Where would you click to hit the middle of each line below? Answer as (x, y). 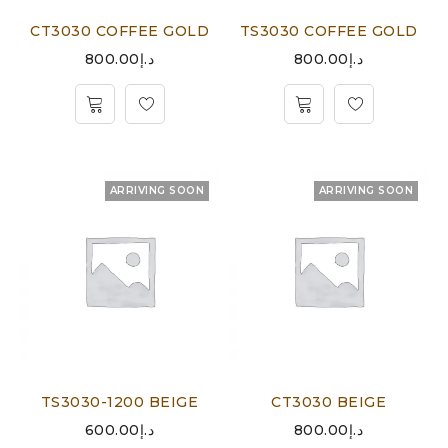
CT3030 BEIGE (328, 402)
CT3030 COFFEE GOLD (119, 31)
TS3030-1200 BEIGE (119, 402)
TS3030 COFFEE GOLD (328, 31)
